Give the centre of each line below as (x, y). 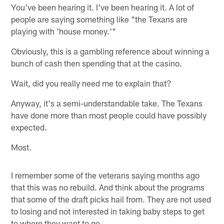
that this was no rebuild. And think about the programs (108, 187)
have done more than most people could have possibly (109, 115)
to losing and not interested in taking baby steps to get (108, 211)
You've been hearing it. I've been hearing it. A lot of (103, 7)
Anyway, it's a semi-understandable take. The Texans (107, 103)
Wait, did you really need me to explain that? (91, 83)
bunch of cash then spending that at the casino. (97, 63)
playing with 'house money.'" (64, 31)
